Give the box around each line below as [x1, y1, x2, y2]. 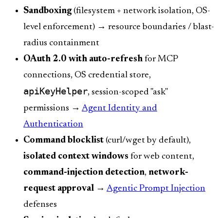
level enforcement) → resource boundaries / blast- [23, 22, 214, 32]
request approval [23, 183, 94, 193]
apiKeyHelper [23, 85, 88, 96]
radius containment [23, 38, 99, 48]
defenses [23, 200, 57, 209]
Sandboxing [23, 6, 72, 16]
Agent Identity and [82, 103, 157, 113]
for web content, [128, 151, 194, 161]
